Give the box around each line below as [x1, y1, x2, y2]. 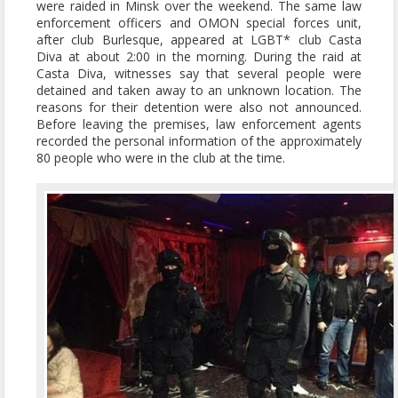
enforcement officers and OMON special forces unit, [36, 14, 362, 31]
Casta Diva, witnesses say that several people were [36, 65, 362, 82]
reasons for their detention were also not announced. [36, 99, 362, 115]
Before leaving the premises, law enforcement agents [36, 115, 362, 132]
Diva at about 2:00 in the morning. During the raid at [36, 48, 362, 65]
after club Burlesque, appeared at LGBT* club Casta [36, 31, 362, 48]
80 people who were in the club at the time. [36, 149, 285, 166]
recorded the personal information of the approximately [36, 132, 362, 149]
